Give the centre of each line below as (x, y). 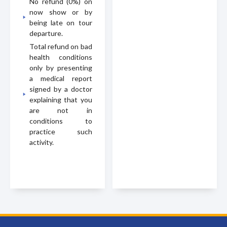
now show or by (61, 12)
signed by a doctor (61, 89)
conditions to (61, 121)
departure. (46, 33)
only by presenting (61, 67)
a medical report (61, 78)
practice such (61, 131)
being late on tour (61, 22)
